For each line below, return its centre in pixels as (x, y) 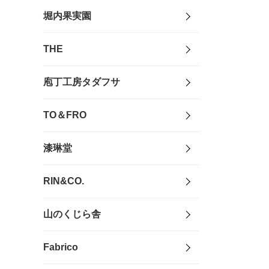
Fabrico (61, 247)
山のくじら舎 (72, 214)
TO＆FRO (65, 115)
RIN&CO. (64, 181)
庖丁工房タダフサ (82, 82)
